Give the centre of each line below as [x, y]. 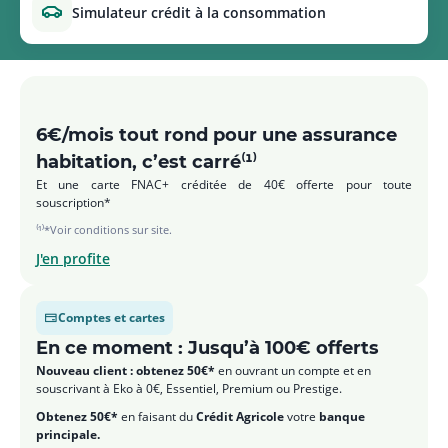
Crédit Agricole [240, 416]
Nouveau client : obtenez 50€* [125, 370]
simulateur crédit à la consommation [203, 12]
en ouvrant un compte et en [293, 370]
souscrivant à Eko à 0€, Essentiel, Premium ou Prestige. [192, 388]
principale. [68, 434]
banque [340, 416]
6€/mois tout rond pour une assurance [216, 135]
